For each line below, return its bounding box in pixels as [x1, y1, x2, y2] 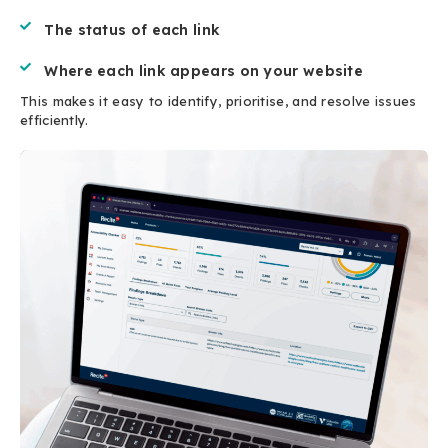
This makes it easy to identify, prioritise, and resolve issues [20, 93, 417, 110]
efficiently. [20, 112, 89, 129]
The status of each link [44, 21, 221, 40]
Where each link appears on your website [44, 62, 364, 81]
